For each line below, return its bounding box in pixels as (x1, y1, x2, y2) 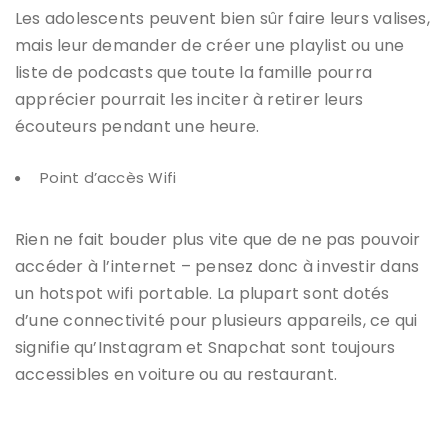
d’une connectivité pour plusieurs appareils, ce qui (15, 309, 418, 333)
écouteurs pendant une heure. (15, 115, 260, 139)
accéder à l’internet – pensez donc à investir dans (15, 255, 420, 279)
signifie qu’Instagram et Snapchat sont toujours (15, 336, 396, 360)
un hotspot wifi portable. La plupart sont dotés (15, 282, 390, 306)
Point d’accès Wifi (40, 167, 177, 189)
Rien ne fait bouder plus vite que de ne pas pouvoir (15, 228, 421, 252)
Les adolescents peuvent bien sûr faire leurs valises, (15, 7, 430, 31)
